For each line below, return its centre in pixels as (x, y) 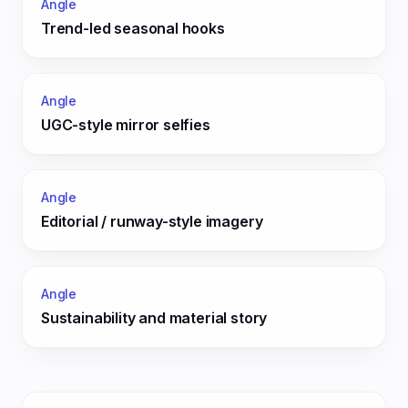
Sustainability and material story (154, 318)
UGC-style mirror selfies (126, 125)
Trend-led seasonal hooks (133, 28)
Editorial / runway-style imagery (152, 221)
